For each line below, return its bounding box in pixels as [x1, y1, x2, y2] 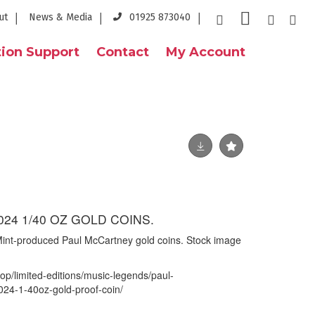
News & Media [29, 11, 92, 23]
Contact [96, 44, 149, 60]
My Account [166, 44, 245, 60]
